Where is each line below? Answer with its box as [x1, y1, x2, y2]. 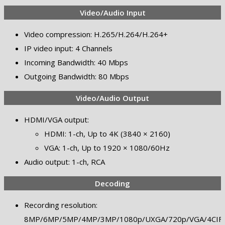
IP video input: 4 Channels [24, 43, 113, 53]
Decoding [95, 178, 130, 188]
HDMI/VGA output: [24, 114, 89, 125]
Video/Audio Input [79, 7, 146, 18]
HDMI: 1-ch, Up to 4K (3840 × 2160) [44, 128, 170, 139]
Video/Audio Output [76, 92, 149, 103]
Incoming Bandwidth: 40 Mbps [24, 57, 128, 67]
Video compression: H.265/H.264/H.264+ [24, 29, 168, 39]
